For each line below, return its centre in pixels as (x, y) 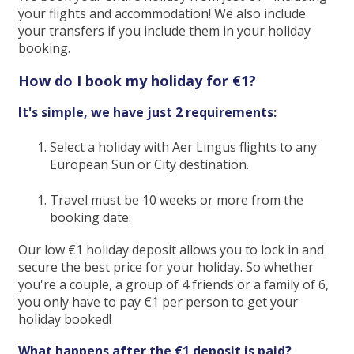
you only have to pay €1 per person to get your (158, 301)
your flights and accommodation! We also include (162, 13)
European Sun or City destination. (149, 165)
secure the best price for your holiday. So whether (166, 267)
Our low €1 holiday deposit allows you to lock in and (171, 249)
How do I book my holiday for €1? (137, 81)
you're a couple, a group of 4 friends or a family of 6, (173, 284)
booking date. (90, 217)
